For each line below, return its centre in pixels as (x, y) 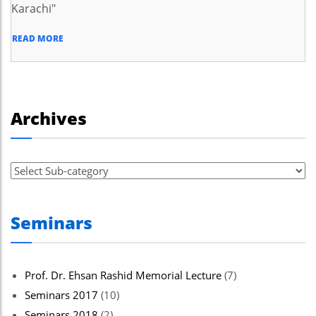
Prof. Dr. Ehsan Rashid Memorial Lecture (123, 275)
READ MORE (38, 38)
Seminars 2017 (61, 295)
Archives (49, 118)
